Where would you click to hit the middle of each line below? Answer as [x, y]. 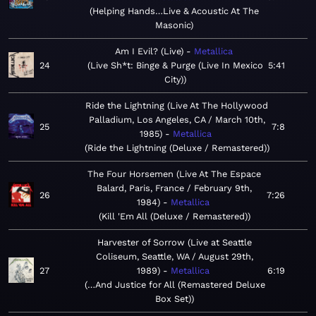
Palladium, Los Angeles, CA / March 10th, [177, 120]
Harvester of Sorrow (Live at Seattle [175, 243]
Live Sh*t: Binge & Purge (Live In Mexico [176, 66]
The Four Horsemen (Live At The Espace [174, 174]
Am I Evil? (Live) [149, 51]
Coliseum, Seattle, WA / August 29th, [175, 257]
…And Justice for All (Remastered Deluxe [176, 285]
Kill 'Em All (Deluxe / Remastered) [174, 217]
